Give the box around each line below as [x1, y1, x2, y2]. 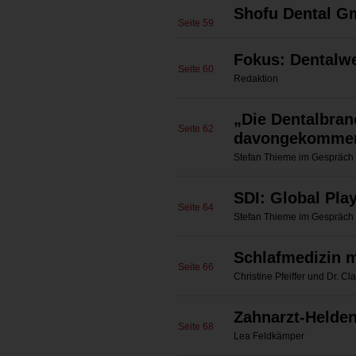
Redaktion [234, 73, 278, 84]
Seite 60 [178, 64, 214, 75]
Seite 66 [178, 261, 214, 273]
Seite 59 [178, 17, 214, 29]
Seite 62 [178, 123, 214, 134]
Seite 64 [178, 202, 214, 213]
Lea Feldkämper [234, 331, 304, 342]
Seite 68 [178, 321, 214, 332]
